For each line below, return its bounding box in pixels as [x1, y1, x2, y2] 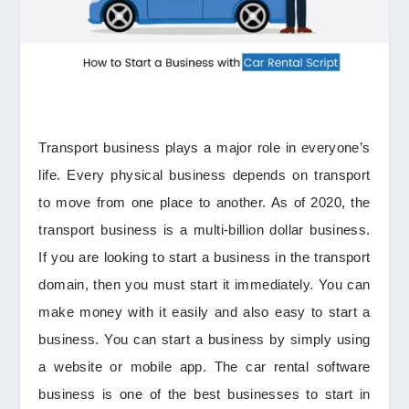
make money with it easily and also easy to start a [38, 304, 371, 320]
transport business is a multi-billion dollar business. [38, 222, 371, 238]
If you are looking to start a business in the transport [38, 249, 371, 266]
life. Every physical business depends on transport [38, 167, 371, 184]
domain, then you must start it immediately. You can [38, 277, 371, 293]
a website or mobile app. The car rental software [38, 359, 371, 375]
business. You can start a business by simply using [38, 331, 371, 348]
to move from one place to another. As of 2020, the [38, 194, 371, 211]
